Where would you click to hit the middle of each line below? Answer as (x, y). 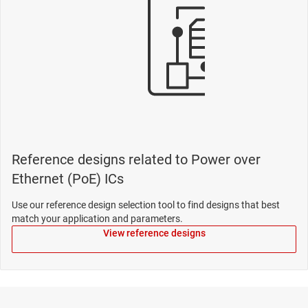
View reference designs (154, 233)
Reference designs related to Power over (136, 159)
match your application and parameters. (97, 218)
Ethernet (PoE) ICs (68, 178)
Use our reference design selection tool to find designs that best (146, 205)
